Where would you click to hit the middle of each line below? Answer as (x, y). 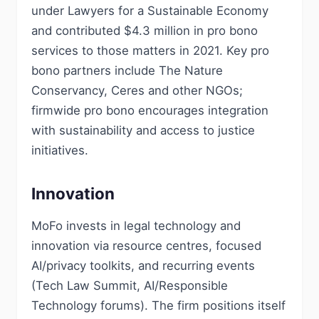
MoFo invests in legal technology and (136, 226)
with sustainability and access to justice (143, 130)
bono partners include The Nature (127, 70)
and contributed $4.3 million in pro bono (145, 31)
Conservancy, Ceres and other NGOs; (137, 90)
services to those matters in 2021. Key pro (150, 51)
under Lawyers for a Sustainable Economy (150, 11)
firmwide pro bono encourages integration (150, 110)
